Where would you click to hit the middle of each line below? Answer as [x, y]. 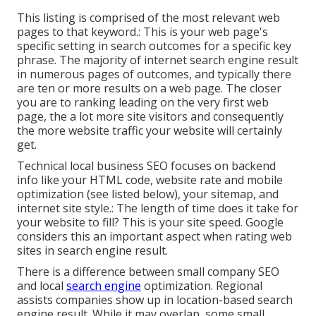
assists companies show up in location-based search [155, 299]
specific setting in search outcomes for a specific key [154, 45]
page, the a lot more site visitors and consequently [150, 116]
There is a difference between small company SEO [148, 271]
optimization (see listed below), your [114, 194]
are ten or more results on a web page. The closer [149, 88]
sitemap [232, 194]
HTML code [120, 180]
